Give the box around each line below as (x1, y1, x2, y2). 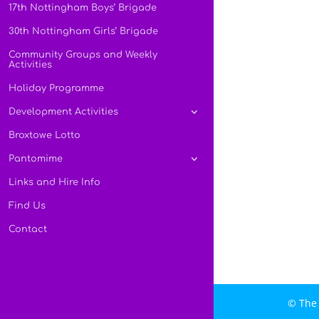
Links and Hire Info (9, 177, 100, 188)
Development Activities (9, 107, 118, 117)
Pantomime (9, 154, 63, 164)
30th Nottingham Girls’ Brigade (9, 26, 158, 37)
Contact (9, 224, 47, 235)
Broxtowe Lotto (9, 130, 80, 141)
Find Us (9, 201, 46, 211)
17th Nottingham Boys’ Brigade (9, 3, 157, 14)
